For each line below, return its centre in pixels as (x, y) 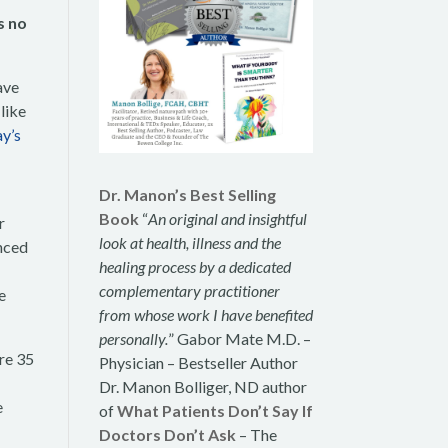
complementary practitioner (189, 290)
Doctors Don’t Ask (167, 434)
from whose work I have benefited (205, 314)
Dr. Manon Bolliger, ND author (202, 386)
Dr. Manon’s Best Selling (187, 194)
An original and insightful (227, 218)
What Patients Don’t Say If (214, 410)
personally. (133, 338)
